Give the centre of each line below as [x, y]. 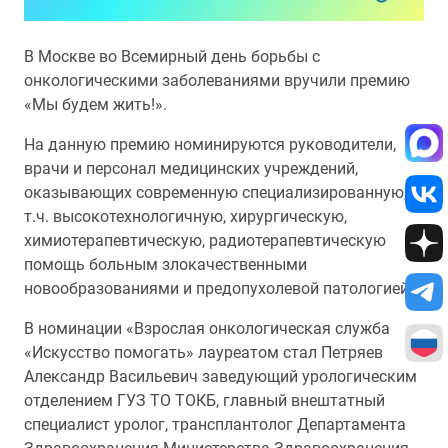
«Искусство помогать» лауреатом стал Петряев [203, 352]
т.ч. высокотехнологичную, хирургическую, [185, 216]
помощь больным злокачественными [165, 264]
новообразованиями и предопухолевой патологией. [218, 288]
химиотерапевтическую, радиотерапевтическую [205, 240]
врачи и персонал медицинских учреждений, [191, 168]
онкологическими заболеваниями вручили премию [217, 80]
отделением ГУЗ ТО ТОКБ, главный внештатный [204, 400]
